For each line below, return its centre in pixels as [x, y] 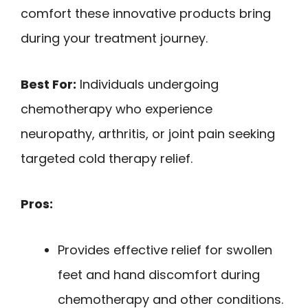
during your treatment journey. [114, 38]
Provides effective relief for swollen [165, 250]
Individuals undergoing [147, 84]
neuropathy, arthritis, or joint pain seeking [148, 133]
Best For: [48, 84]
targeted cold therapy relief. [107, 158]
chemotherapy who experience [117, 109]
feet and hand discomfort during [159, 274]
